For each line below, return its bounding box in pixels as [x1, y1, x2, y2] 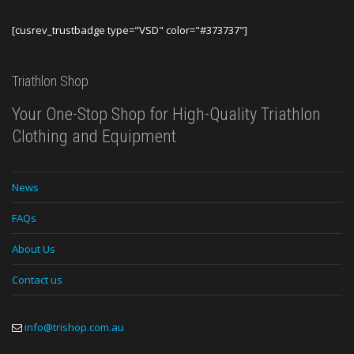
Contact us [12, 272, 62, 287]
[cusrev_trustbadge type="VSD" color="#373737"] [12, 22, 247, 37]
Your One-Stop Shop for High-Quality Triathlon [12, 104, 321, 124]
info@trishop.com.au [24, 319, 124, 334]
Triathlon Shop [12, 72, 88, 89]
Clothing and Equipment [12, 126, 176, 146]
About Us [12, 241, 55, 256]
